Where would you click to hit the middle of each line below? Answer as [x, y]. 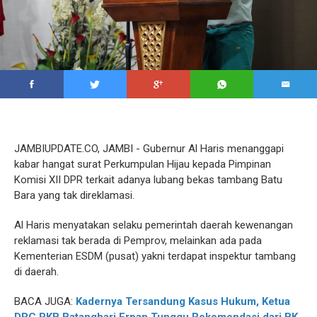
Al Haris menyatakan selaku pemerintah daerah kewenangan [154, 225]
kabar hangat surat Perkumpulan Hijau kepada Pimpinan [143, 165]
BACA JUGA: [45, 302]
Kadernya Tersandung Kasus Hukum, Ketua [183, 302]
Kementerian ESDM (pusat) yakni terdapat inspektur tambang [155, 257]
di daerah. [36, 272]
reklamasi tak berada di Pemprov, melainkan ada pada [138, 241]
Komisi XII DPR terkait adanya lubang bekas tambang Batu [148, 180]
